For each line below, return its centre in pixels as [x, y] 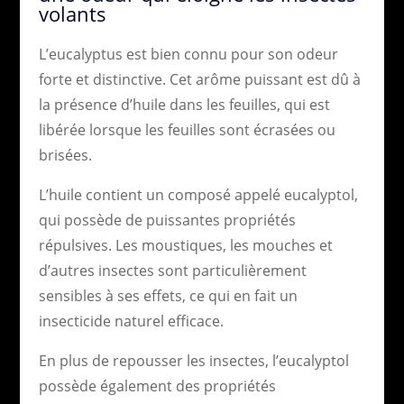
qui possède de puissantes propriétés [167, 220]
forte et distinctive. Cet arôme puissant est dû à [199, 79]
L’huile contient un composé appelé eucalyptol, [198, 194]
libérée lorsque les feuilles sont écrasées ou [187, 129]
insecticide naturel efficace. [131, 321]
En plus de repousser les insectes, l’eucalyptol [193, 360]
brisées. [65, 155]
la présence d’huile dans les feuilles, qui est [184, 104]
